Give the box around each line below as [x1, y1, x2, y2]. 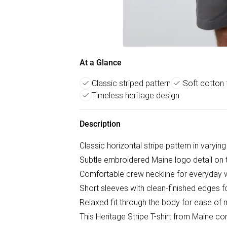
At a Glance [80, 58, 122, 67]
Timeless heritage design [92, 90, 179, 100]
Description [80, 119, 121, 129]
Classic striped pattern [92, 78, 171, 88]
